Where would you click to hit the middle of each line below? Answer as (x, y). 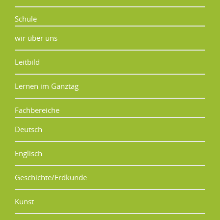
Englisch (28, 153)
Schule (26, 18)
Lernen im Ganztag (47, 86)
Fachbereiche (37, 110)
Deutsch (28, 129)
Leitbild (27, 62)
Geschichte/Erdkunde (51, 177)
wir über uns (36, 38)
